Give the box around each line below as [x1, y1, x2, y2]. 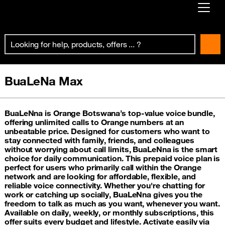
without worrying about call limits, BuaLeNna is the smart [5, 144, 218, 154]
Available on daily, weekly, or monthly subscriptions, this [5, 207, 214, 217]
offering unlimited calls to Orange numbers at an [5, 117, 184, 127]
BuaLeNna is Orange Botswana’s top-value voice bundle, [5, 108, 215, 118]
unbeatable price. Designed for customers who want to [5, 126, 210, 136]
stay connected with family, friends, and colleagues [5, 135, 194, 145]
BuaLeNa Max [5, 73, 83, 88]
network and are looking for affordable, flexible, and [5, 171, 196, 181]
